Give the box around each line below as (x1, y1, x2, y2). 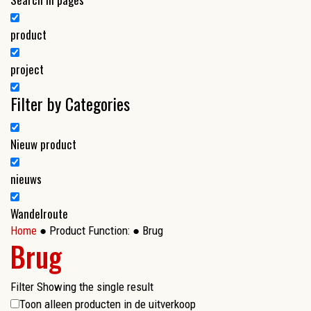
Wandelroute (10, 205, 68, 223)
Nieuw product (10, 135, 76, 153)
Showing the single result (37, 280, 153, 294)
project (10, 60, 44, 78)
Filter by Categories (10, 91, 130, 117)
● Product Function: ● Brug (37, 224, 163, 238)
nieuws (10, 170, 42, 188)
